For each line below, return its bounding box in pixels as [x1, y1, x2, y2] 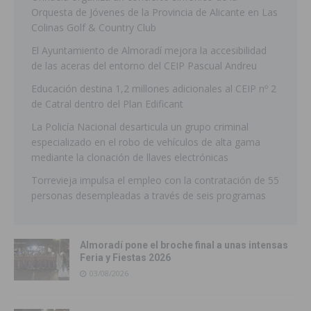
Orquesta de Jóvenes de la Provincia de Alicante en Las [31, 6, 278, 19]
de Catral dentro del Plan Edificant [31, 97, 183, 111]
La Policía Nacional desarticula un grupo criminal [31, 120, 249, 134]
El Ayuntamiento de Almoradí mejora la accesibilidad [31, 44, 267, 58]
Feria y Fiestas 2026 [80, 252, 171, 264]
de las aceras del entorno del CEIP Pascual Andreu [31, 59, 257, 73]
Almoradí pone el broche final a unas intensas [80, 239, 288, 251]
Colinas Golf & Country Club [31, 21, 156, 35]
